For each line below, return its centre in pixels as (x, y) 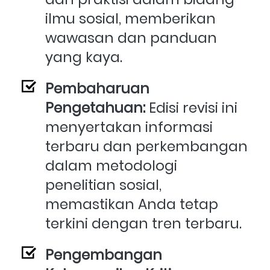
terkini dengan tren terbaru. (143, 224)
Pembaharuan (97, 89)
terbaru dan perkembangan (146, 147)
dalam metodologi (111, 166)
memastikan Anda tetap (132, 205)
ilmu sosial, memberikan (130, 19)
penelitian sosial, (103, 185)
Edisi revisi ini (193, 108)
